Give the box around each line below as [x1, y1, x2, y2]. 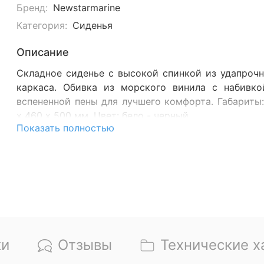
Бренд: [16, 1, 48, 14]
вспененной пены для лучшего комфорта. [16, 95, 217, 107]
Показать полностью [16, 121, 115, 134]
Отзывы [58, 236, 112, 254]
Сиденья [72, 19, 113, 31]
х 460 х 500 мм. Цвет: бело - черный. [16, 109, 192, 121]
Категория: [16, 19, 68, 31]
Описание [16, 45, 70, 58]
